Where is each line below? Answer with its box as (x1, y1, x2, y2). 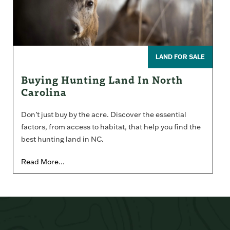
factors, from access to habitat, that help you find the (21, 122, 201, 131)
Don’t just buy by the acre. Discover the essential (21, 109, 186, 119)
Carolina (21, 84, 67, 99)
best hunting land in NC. (21, 134, 104, 144)
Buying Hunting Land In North (21, 72, 183, 86)
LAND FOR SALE (156, 52, 205, 61)
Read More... (21, 157, 65, 166)
